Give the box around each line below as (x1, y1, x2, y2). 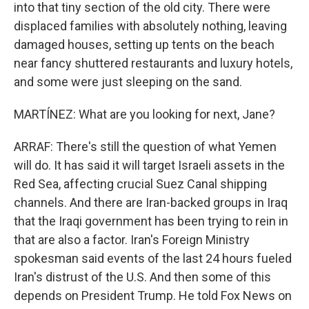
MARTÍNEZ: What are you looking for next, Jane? (14, 107, 275, 121)
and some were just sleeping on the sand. (14, 74, 242, 89)
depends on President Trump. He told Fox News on (14, 288, 292, 303)
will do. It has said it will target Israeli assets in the (14, 158, 285, 172)
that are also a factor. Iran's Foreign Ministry (14, 232, 250, 247)
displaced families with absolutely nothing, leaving (14, 19, 287, 33)
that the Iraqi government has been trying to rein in (14, 214, 288, 228)
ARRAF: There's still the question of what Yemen (14, 139, 277, 154)
